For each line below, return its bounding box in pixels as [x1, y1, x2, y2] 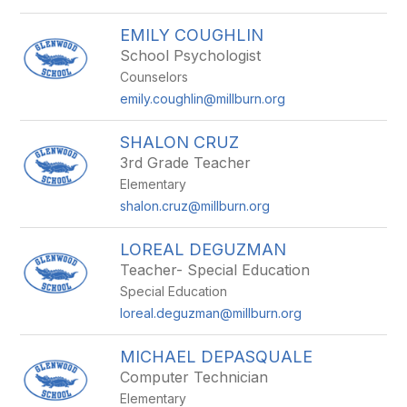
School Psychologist [120, 46, 262, 65]
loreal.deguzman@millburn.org [120, 305, 303, 321]
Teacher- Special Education [120, 261, 311, 279]
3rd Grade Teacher [120, 154, 252, 172]
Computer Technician [120, 368, 269, 386]
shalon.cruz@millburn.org [120, 198, 271, 213]
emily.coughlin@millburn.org [120, 91, 286, 106]
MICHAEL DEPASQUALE [120, 347, 313, 366]
